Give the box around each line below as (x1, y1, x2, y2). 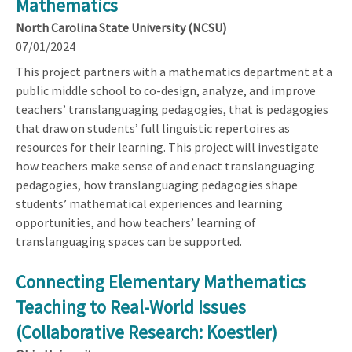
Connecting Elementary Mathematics (16, 269, 306, 293)
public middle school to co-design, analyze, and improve (16, 82, 316, 98)
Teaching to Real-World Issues (16, 295, 246, 318)
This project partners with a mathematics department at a (16, 63, 332, 79)
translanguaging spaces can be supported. (16, 233, 242, 249)
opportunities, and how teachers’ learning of (16, 214, 256, 230)
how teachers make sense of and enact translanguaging (16, 157, 315, 174)
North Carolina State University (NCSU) (16, 19, 226, 35)
